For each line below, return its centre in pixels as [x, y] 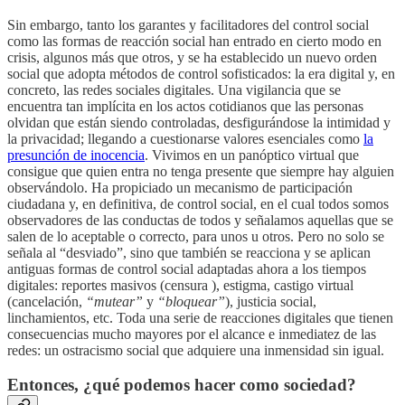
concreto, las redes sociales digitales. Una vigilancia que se [174, 89]
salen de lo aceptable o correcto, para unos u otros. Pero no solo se [196, 236]
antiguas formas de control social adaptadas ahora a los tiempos [187, 268]
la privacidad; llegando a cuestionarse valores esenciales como [185, 138]
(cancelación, [47, 301]
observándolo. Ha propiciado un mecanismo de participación [180, 187]
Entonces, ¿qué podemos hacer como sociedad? [182, 385]
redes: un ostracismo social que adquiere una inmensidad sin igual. [196, 350]
